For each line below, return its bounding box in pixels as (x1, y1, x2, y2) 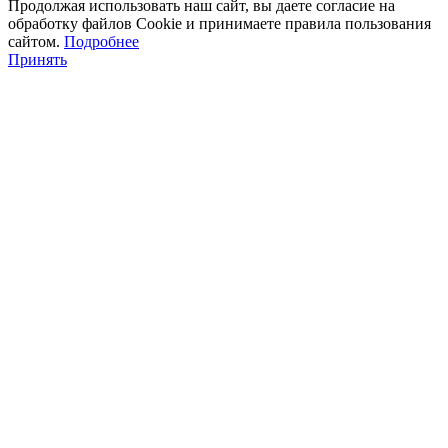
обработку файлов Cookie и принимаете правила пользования (8, 14, 431, 32)
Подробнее (64, 32, 139, 50)
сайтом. (8, 32, 64, 50)
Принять (8, 50, 67, 68)
